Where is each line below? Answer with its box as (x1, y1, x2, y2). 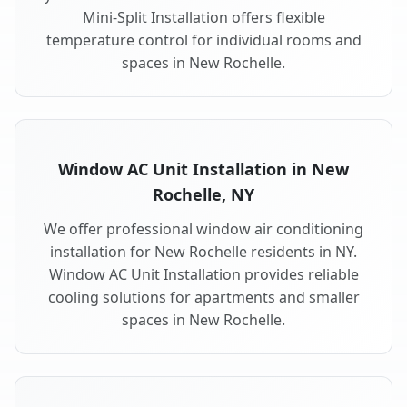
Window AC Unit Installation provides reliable (48, 264, 359, 285)
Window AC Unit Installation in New (58, 158, 349, 181)
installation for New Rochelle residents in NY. (50, 242, 357, 263)
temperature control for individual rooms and (45, 30, 362, 51)
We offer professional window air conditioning (44, 219, 363, 240)
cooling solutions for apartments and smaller (47, 287, 360, 308)
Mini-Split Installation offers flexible (82, 7, 325, 28)
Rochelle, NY (153, 184, 254, 206)
